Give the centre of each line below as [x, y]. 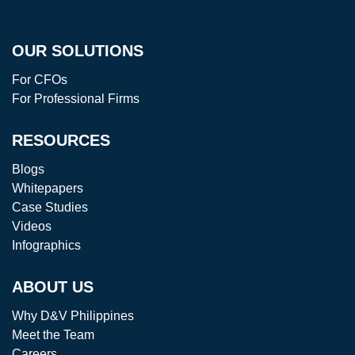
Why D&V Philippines [73, 316]
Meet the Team [53, 335]
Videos [32, 227]
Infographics [46, 246]
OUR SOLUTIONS [78, 51]
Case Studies [50, 208]
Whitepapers [48, 189]
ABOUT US [53, 287]
